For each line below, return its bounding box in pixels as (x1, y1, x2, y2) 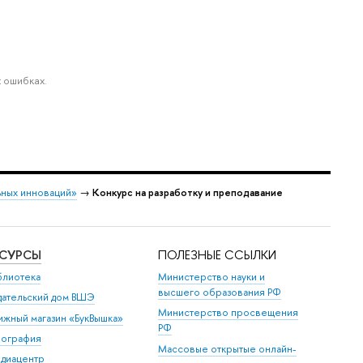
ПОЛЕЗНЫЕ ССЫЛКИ (158, 246, 277, 263)
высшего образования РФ (158, 284, 282, 299)
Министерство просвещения (158, 305, 299, 320)
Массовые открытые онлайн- (158, 341, 297, 356)
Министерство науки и (158, 269, 266, 284)
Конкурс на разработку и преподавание (92, 185, 283, 199)
